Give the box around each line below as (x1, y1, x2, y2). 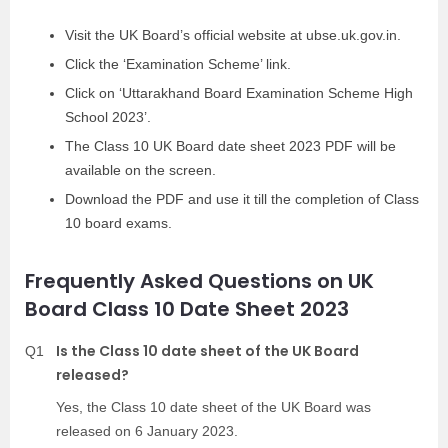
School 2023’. (65, 109, 151, 125)
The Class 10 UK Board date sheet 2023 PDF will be (65, 138, 396, 154)
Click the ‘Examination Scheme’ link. (65, 56, 291, 72)
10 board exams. (65, 215, 172, 231)
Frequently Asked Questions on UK (25, 267, 374, 295)
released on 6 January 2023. (56, 423, 238, 439)
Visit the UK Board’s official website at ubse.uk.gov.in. (65, 27, 401, 43)
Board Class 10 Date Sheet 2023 (25, 295, 349, 323)
